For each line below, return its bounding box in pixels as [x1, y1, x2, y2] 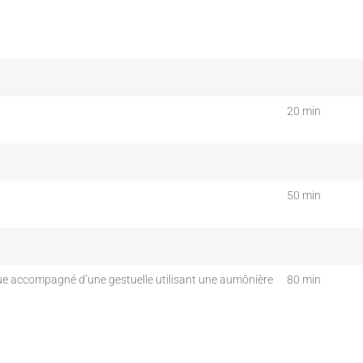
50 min [287, 189, 321, 203]
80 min [287, 273, 321, 288]
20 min [287, 105, 321, 119]
